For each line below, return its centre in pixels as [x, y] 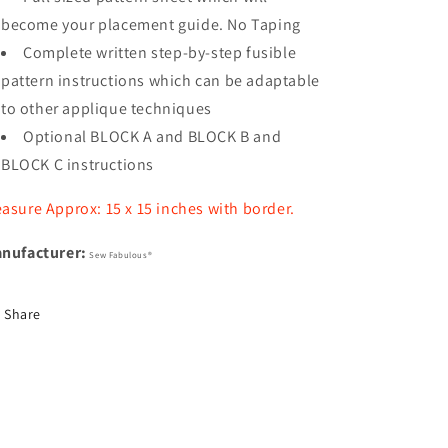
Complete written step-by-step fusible [160, 52]
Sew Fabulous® [121, 255]
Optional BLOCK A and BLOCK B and [152, 136]
